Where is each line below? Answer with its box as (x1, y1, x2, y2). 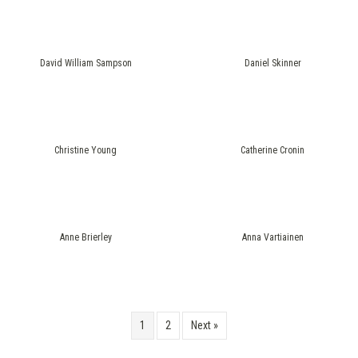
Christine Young (54, 145, 117, 156)
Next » (191, 319, 218, 332)
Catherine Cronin (241, 145, 304, 156)
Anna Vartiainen (241, 232, 304, 243)
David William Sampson (39, 58, 132, 69)
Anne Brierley (59, 232, 112, 243)
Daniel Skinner (244, 58, 301, 69)
